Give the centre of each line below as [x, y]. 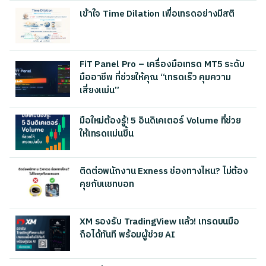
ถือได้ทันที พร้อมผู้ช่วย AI [128, 235]
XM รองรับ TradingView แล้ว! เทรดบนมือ [159, 222]
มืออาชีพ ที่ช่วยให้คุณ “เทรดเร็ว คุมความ [155, 78]
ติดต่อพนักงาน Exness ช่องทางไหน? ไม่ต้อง [164, 172]
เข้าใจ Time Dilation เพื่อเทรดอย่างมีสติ [157, 14]
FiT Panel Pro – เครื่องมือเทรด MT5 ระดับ [162, 65]
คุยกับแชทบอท [107, 185]
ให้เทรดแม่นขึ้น [107, 134]
